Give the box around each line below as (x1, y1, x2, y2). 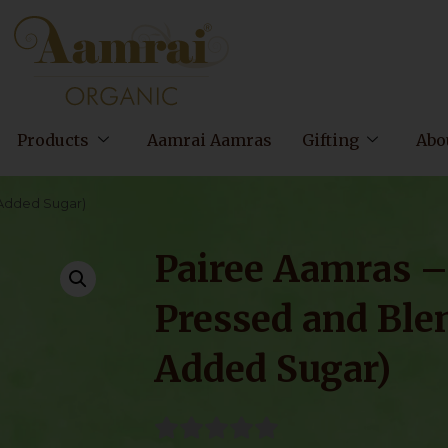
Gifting (301, 130, 359, 150)
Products (17, 130, 90, 150)
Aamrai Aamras (146, 130, 272, 150)
